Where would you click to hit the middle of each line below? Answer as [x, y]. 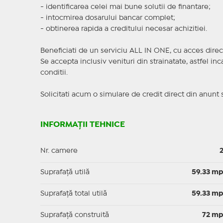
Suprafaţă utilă [65, 172]
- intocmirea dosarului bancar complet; [108, 18]
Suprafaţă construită [74, 215]
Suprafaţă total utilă [73, 194]
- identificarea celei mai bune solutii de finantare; [125, 7]
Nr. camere [59, 151]
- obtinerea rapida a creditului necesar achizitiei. [123, 29]
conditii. [54, 73]
